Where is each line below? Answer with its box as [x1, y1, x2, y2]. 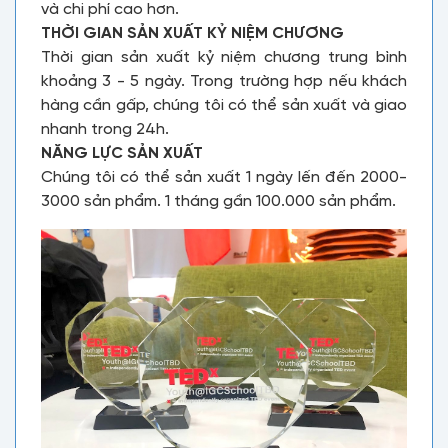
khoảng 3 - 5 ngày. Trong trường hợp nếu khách [41, 73, 407, 90]
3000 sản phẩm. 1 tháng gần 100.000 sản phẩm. [41, 193, 396, 210]
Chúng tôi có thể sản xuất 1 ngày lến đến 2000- [41, 169, 407, 186]
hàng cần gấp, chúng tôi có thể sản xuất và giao [41, 97, 407, 114]
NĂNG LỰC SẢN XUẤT [41, 145, 207, 162]
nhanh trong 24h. [41, 121, 169, 138]
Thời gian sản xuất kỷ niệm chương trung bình [41, 49, 407, 66]
